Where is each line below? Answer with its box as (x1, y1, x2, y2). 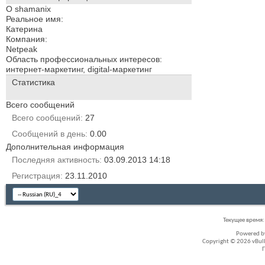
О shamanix (6, 4, 51, 14)
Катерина (6, 24, 43, 34)
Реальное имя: (6, 14, 63, 24)
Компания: (6, 34, 47, 44)
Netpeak (6, 44, 37, 54)
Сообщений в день (12, 128, 85, 138)
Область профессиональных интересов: (6, 54, 162, 64)
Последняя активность (12, 154, 99, 164)
